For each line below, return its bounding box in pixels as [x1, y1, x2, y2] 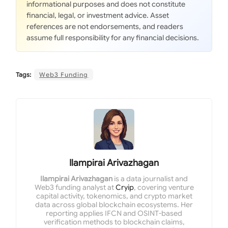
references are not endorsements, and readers [26, 21, 184, 31]
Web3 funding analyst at [34, 182, 116, 192]
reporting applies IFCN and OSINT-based [46, 208, 182, 218]
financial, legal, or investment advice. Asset [26, 10, 169, 20]
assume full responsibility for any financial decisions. [26, 33, 199, 42]
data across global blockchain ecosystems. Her [35, 199, 193, 209]
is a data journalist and [112, 174, 188, 183]
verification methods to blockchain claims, [43, 217, 185, 226]
